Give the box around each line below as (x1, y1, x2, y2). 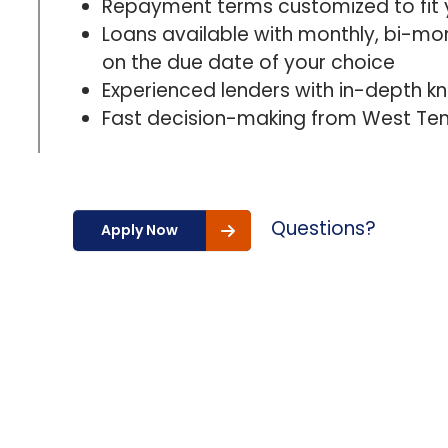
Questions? (270, 215, 376, 242)
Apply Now (100, 220, 178, 240)
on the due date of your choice (102, 49, 395, 76)
